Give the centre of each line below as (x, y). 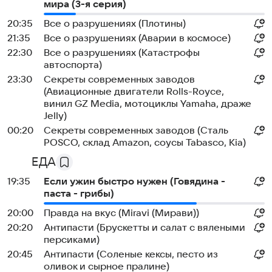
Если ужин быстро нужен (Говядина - (134, 182)
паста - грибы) (79, 194)
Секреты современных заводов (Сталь (136, 131)
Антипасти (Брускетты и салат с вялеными (144, 228)
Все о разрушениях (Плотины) (115, 24)
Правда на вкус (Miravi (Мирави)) (121, 213)
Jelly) (55, 116)
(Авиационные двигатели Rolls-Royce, (134, 92)
